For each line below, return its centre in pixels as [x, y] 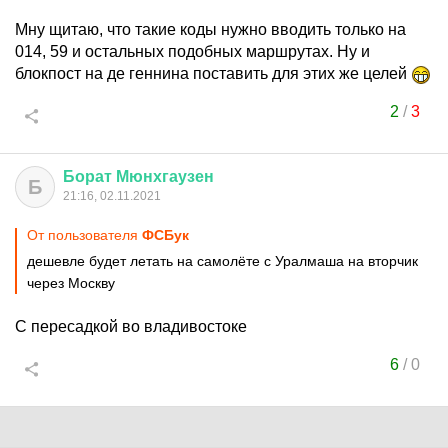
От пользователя [84, 235]
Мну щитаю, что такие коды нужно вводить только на [210, 29]
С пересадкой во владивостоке [131, 326]
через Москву [71, 283]
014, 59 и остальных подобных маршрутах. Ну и [192, 51]
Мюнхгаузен [165, 176]
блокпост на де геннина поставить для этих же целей [213, 73]
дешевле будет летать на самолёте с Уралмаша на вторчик [222, 261]
